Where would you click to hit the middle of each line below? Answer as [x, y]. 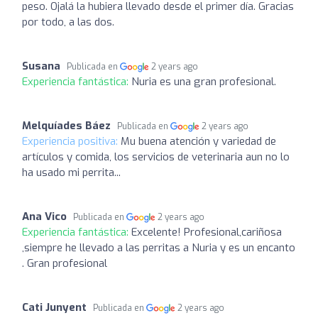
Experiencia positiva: [71, 141]
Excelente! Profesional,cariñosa [207, 232]
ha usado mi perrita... [71, 172]
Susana [41, 66]
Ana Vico [44, 216]
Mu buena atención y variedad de [198, 141]
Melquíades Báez [66, 125]
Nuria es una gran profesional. [204, 81]
